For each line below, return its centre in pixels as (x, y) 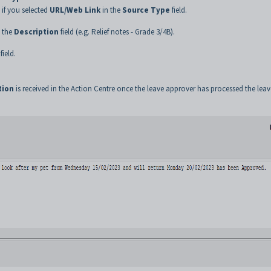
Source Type (146, 10)
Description (36, 31)
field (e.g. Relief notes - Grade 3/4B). (117, 31)
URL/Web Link (75, 10)
